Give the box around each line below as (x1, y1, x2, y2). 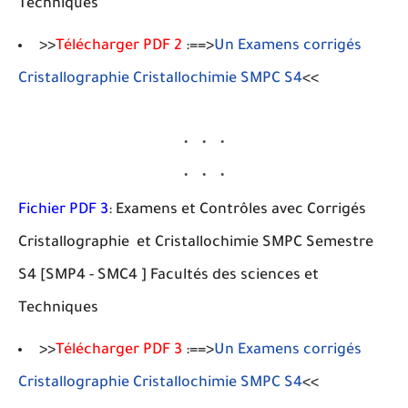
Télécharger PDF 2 (56, 38, 182, 55)
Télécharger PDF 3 (56, 342, 182, 359)
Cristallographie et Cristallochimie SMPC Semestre (18, 235, 373, 251)
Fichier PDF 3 (18, 202, 108, 219)
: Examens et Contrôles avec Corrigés (108, 202, 366, 219)
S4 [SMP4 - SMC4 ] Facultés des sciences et (18, 268, 319, 284)
